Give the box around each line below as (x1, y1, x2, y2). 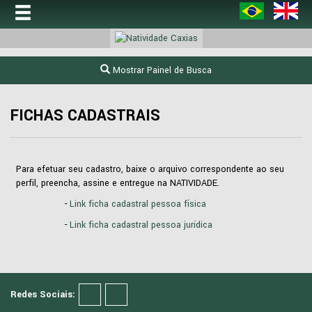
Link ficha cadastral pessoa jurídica (70, 218, 212, 231)
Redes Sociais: (10, 288, 75, 301)
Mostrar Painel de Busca (110, 63, 212, 77)
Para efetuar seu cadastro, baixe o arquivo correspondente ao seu (16, 162, 284, 175)
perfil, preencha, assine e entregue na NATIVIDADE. (16, 176, 219, 189)
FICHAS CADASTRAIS (10, 104, 160, 127)
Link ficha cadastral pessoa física (67, 197, 206, 210)
